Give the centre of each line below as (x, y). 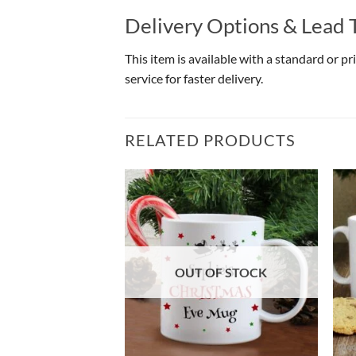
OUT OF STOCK (221, 273)
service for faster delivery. (194, 79)
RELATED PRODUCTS (210, 140)
